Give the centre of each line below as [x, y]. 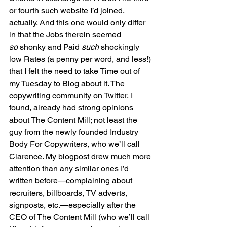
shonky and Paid [50, 47]
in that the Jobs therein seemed [66, 35]
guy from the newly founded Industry [75, 132]
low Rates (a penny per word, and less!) [81, 59]
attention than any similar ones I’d [70, 169]
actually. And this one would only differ [78, 23]
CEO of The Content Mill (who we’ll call [80, 217]
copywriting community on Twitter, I [72, 96]
